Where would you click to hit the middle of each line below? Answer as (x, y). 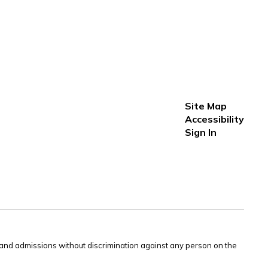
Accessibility (214, 119)
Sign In (200, 132)
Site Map (205, 106)
